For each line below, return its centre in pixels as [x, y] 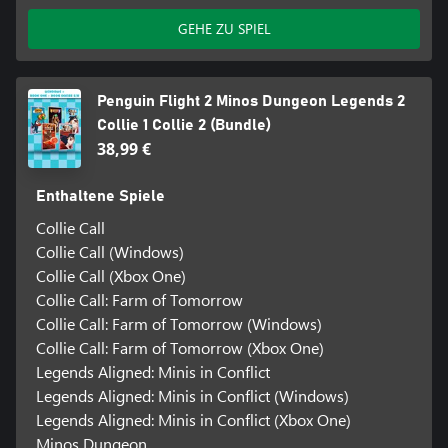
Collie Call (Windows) [109, 252]
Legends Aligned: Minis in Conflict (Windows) [192, 396]
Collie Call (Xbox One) [110, 276]
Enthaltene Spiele [100, 196]
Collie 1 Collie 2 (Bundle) [184, 124]
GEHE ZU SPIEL [224, 28]
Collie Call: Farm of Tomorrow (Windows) [178, 324]
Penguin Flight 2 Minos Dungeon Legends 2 [251, 100]
